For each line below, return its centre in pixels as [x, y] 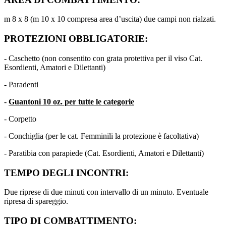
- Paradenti [21, 84]
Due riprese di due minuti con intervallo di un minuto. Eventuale [106, 192]
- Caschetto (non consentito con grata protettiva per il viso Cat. [103, 58]
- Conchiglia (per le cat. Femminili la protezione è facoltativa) [101, 136]
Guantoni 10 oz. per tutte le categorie [71, 101]
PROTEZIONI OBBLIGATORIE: [76, 39]
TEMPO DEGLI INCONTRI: [66, 173]
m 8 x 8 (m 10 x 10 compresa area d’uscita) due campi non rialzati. [110, 19]
